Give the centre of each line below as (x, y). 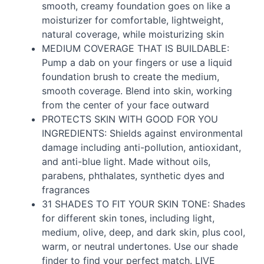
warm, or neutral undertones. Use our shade (140, 247)
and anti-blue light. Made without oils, (126, 162)
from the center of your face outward (126, 105)
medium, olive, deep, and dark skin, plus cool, (143, 232)
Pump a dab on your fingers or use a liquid (137, 63)
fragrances (66, 190)
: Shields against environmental (174, 133)
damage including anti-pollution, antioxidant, (141, 148)
